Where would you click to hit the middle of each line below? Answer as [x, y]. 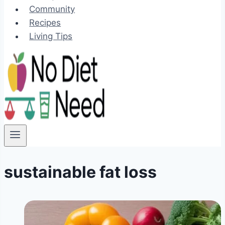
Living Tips [51, 36]
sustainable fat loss [80, 172]
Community [52, 9]
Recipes [45, 23]
